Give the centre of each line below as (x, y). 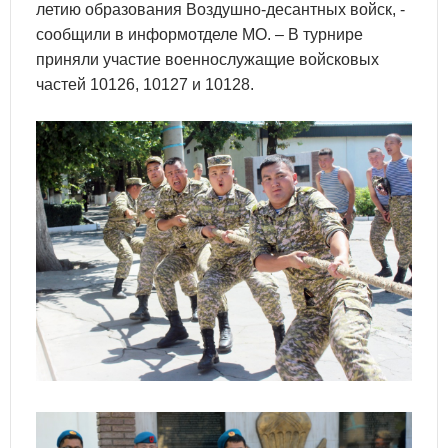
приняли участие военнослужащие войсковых (207, 59)
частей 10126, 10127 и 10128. (145, 84)
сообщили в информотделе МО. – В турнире (199, 34)
